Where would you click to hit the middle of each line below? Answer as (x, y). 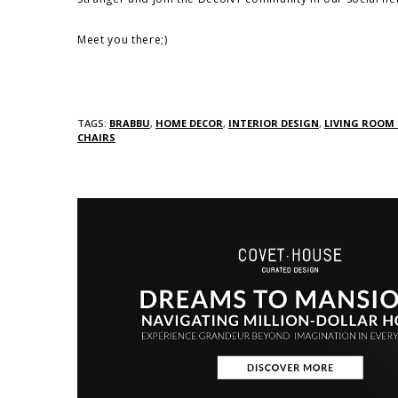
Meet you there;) (123, 40)
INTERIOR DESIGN (274, 123)
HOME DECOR (189, 123)
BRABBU (130, 123)
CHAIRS (96, 137)
